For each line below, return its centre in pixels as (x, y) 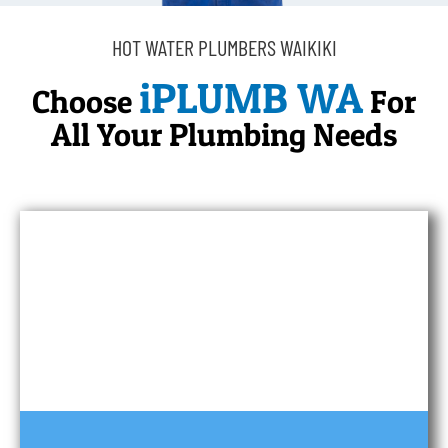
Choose (85, 101)
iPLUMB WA (251, 97)
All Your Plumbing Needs (224, 134)
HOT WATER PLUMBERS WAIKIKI (224, 46)
